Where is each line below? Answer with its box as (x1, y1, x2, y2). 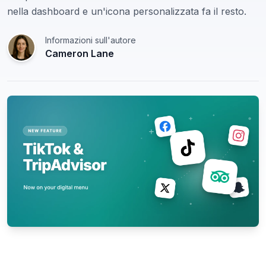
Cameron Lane (45, 47, 114, 59)
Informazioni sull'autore (45, 35, 136, 45)
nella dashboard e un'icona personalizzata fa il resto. (7, 5, 246, 17)
